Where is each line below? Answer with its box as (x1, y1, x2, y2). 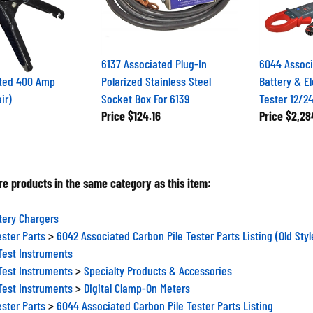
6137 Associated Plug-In (101, 50, 207, 66)
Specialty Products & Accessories (84, 257, 232, 272)
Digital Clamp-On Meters (84, 275, 190, 290)
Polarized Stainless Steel (101, 67, 211, 83)
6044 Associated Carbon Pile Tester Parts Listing (57, 292, 273, 307)
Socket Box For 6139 (101, 85, 189, 101)
